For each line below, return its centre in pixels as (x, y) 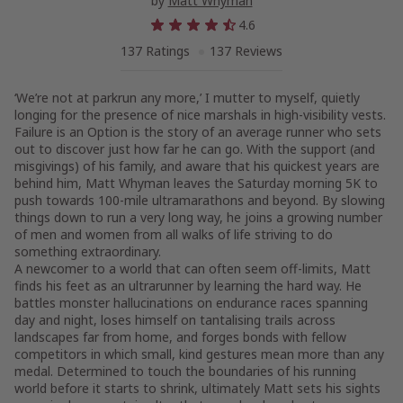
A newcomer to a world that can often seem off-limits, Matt (193, 269)
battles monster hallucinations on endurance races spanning (191, 303)
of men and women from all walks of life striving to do (174, 234)
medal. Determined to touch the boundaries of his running (185, 371)
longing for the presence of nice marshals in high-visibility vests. (200, 115)
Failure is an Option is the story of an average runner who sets (198, 132)
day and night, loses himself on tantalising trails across (175, 320)
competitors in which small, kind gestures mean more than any (199, 354)
